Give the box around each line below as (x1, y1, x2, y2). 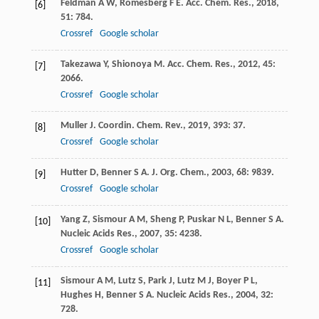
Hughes (60, 290, 93, 301)
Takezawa (60, 59, 101, 70)
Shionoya (111, 59, 152, 70)
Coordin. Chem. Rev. (98, 120, 183, 132)
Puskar (187, 214, 216, 226)
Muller (60, 120, 88, 132)
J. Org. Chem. (151, 167, 206, 179)
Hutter (60, 167, 88, 179)
